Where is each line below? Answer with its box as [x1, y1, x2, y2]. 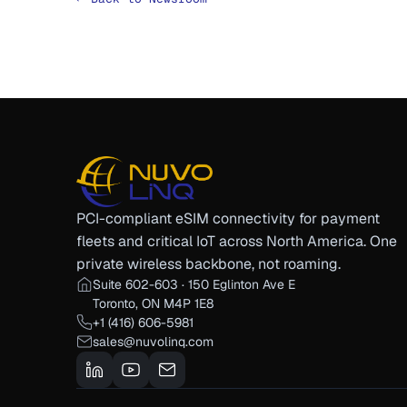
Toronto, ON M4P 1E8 [93, 295, 214, 313]
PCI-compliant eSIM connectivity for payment [76, 209, 381, 229]
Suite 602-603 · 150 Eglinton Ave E [93, 276, 296, 293]
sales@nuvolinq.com [93, 333, 214, 351]
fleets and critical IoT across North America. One [76, 232, 398, 252]
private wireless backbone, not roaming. [76, 254, 342, 274]
